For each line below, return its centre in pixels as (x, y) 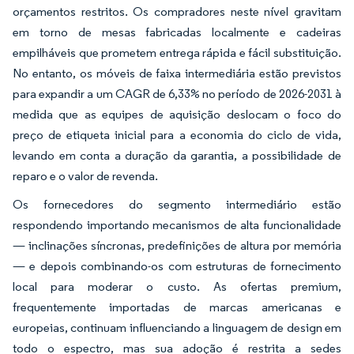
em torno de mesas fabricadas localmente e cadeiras (177, 32)
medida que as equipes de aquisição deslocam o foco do (177, 115)
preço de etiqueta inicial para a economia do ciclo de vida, (177, 135)
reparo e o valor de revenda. (87, 176)
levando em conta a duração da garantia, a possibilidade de (177, 156)
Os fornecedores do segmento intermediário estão (177, 205)
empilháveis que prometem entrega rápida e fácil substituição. (177, 53)
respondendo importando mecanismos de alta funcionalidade (177, 225)
